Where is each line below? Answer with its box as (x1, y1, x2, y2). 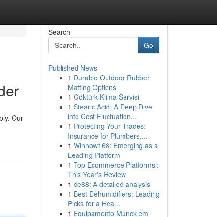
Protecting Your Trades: (73, 121, 146, 131)
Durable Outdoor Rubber (73, 73, 150, 82)
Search (48, 27, 70, 37)
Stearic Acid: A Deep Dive (73, 102, 152, 111)
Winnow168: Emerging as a (73, 140, 158, 150)
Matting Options (67, 82, 116, 92)
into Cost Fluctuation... (67, 111, 137, 121)
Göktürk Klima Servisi (73, 92, 139, 102)
